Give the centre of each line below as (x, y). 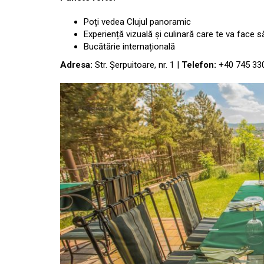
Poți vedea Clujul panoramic (137, 22)
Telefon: (199, 65)
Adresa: (76, 65)
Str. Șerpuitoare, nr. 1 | (137, 65)
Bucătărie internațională (129, 46)
